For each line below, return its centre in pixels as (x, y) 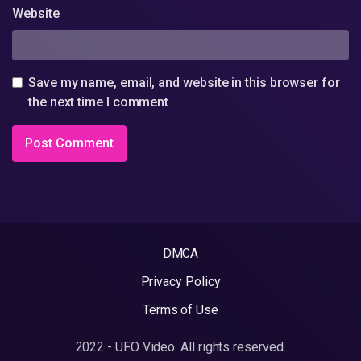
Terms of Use (180, 310)
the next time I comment (99, 102)
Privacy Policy (180, 282)
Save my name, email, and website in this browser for (184, 82)
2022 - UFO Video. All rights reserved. (180, 347)
